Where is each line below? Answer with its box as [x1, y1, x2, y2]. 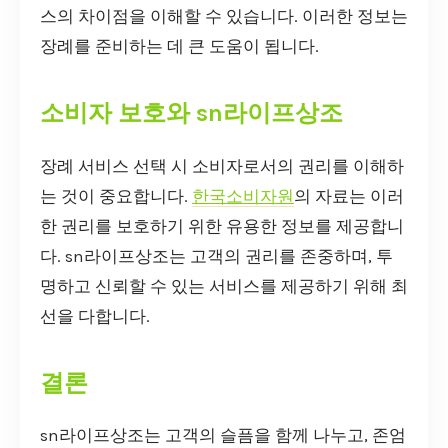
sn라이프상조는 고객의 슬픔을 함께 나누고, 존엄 [40, 426, 406, 446]
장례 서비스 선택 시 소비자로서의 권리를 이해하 [40, 156, 404, 176]
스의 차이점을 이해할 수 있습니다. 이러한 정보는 [40, 6, 408, 26]
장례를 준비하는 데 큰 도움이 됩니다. [40, 36, 319, 56]
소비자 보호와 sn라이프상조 [40, 98, 343, 127]
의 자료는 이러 [294, 186, 404, 206]
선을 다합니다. [40, 306, 150, 326]
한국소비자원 [192, 186, 294, 206]
